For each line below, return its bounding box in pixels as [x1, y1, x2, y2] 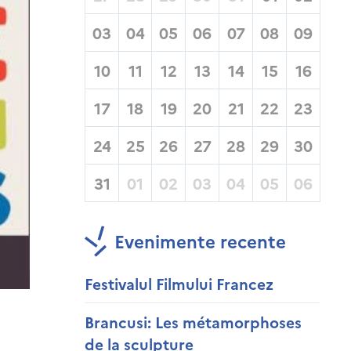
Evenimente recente [114, 229, 286, 253]
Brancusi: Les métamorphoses [85, 311, 302, 332]
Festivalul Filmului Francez [85, 273, 273, 294]
